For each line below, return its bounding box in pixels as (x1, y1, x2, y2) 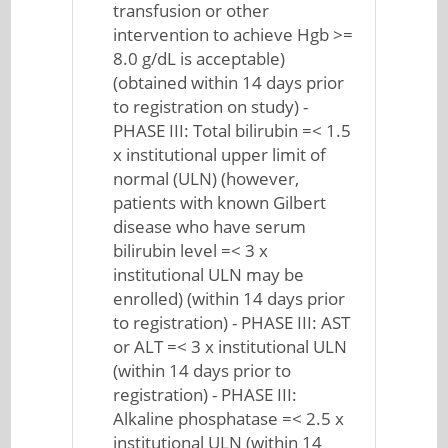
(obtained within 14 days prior (113, 71, 345, 94)
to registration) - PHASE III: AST (113, 311, 351, 334)
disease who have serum (113, 215, 307, 238)
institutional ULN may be (113, 263, 305, 286)
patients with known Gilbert (113, 191, 327, 214)
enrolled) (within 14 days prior (113, 287, 346, 310)
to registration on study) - (113, 95, 309, 118)
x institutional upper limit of (113, 143, 327, 166)
